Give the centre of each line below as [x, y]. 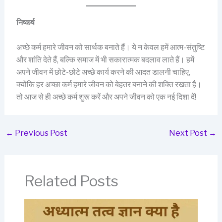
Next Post [189, 133]
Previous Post [40, 133]
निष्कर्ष [25, 22]
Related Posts [71, 181]
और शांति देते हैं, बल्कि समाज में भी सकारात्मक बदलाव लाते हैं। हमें [105, 60]
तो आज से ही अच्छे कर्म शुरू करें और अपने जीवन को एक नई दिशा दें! [106, 97]
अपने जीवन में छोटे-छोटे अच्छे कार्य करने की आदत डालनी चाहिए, [103, 72]
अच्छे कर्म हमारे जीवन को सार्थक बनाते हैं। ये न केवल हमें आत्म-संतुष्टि [110, 48]
